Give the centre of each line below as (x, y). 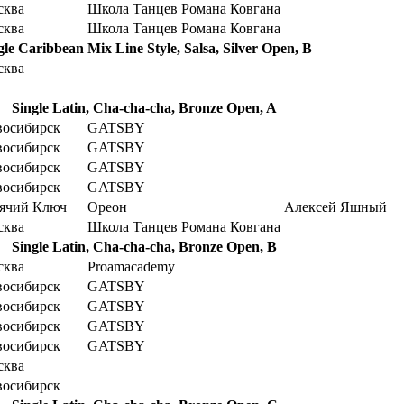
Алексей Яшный (335, 207)
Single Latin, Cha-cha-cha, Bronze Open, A (144, 107)
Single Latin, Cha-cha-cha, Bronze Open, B (144, 246)
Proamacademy (131, 266)
